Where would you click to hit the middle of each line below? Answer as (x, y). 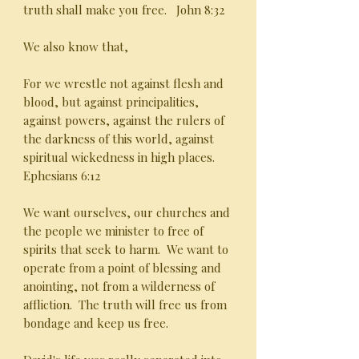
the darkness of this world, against (119, 139)
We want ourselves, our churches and (127, 212)
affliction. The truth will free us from (125, 305)
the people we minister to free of (113, 231)
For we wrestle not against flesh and (123, 83)
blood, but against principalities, (111, 102)
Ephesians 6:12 (62, 175)
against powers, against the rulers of (124, 120)
